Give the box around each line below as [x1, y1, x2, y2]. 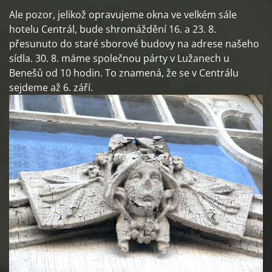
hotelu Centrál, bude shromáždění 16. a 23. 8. [9, 22, 216, 36]
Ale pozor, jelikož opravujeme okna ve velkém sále [9, 8, 237, 21]
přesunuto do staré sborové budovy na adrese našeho [9, 37, 259, 50]
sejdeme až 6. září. [9, 81, 93, 94]
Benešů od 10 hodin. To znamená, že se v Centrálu [9, 66, 239, 80]
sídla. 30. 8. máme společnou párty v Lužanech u [9, 52, 229, 65]
